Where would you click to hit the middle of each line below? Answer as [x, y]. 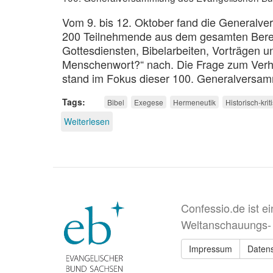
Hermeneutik [194, 102]
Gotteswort [131, 133]
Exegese [149, 102]
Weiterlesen [87, 121]
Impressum [211, 248]
